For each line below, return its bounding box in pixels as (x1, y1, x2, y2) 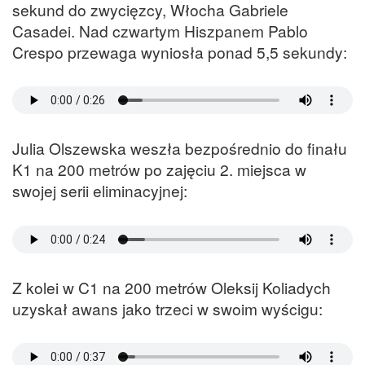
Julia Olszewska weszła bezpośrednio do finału (12, 137, 347, 160)
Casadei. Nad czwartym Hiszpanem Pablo (12, 19, 308, 42)
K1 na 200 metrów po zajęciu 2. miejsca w (12, 158, 306, 181)
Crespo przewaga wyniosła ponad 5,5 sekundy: (12, 40, 347, 63)
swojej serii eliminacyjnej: (12, 179, 187, 202)
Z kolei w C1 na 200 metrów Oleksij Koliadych (12, 275, 331, 298)
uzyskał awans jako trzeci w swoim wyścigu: (12, 297, 323, 319)
